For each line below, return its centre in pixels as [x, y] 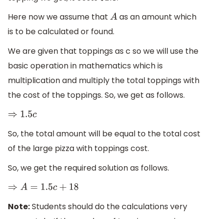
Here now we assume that [59, 17]
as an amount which [157, 17]
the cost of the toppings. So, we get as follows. [96, 95]
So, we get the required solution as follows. [88, 168]
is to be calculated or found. [61, 32]
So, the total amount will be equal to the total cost [104, 134]
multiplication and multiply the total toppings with [104, 80]
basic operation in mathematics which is [85, 66]
